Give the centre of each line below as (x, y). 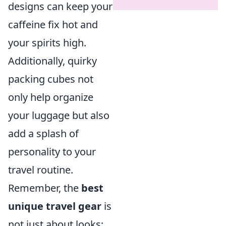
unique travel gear (55, 206)
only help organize (51, 97)
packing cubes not (51, 79)
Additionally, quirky (52, 61)
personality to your (52, 151)
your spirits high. (47, 42)
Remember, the (45, 188)
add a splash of (43, 133)
